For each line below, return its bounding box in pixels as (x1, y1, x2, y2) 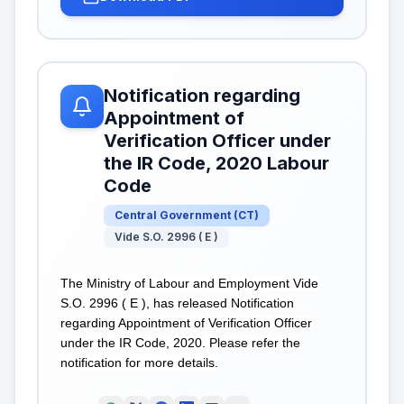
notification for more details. (60, 354, 218, 370)
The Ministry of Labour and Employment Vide (60, 275, 318, 290)
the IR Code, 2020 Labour (104, 151, 329, 174)
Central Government (115, 207, 231, 222)
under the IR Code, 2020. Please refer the (60, 335, 300, 350)
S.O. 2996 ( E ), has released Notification (60, 295, 294, 310)
